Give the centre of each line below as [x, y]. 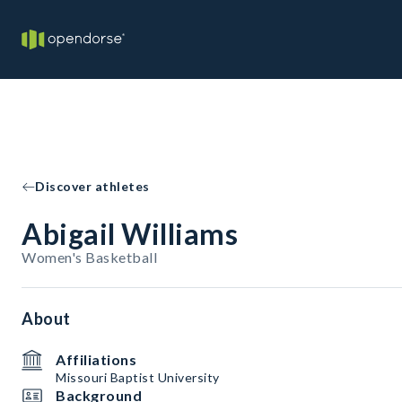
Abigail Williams [130, 234]
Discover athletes [92, 186]
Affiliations [96, 359]
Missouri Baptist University [138, 377]
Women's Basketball [89, 257]
